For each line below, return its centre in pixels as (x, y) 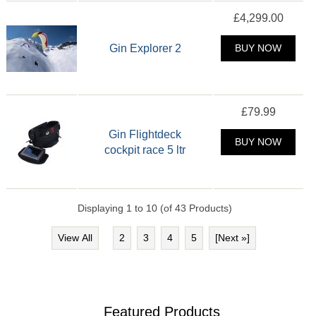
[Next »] (232, 238)
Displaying (102, 209)
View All (75, 238)
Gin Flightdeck (145, 134)
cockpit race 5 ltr (145, 150)
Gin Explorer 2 (145, 48)
